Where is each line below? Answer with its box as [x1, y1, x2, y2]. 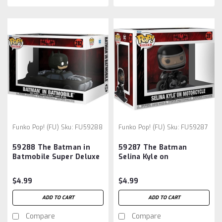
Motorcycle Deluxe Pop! [118, 161, 205, 171]
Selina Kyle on [118, 152, 169, 162]
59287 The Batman [118, 142, 187, 152]
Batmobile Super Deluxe [12, 152, 100, 162]
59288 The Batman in [12, 142, 90, 152]
